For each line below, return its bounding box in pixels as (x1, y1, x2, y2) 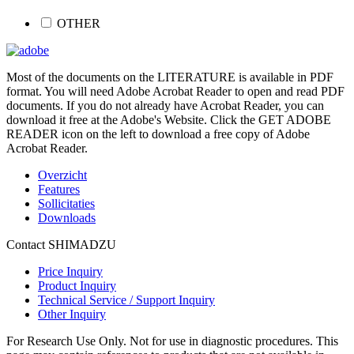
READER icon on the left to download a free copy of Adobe (6, 127, 310, 141)
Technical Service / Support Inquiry (38, 293, 215, 307)
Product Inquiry (38, 279, 116, 293)
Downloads (38, 211, 96, 225)
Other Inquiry (38, 307, 106, 322)
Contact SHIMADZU (6, 238, 116, 252)
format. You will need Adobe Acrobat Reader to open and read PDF (6, 85, 345, 99)
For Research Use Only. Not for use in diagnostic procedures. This (6, 334, 338, 348)
